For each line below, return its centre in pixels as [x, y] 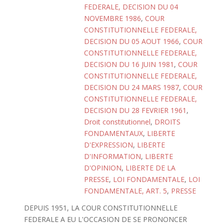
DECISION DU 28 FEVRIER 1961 [135, 110]
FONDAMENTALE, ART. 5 [125, 191]
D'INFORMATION [112, 156]
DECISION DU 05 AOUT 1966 [131, 41]
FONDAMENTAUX [113, 133]
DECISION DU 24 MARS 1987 [131, 87]
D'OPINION [103, 168]
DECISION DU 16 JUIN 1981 [129, 64]
